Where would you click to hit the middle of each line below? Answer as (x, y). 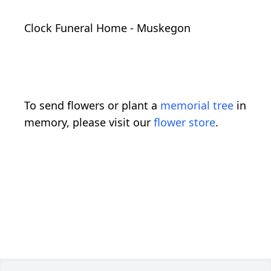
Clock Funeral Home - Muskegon (107, 28)
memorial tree (197, 106)
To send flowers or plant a (92, 106)
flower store (184, 122)
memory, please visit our (89, 122)
